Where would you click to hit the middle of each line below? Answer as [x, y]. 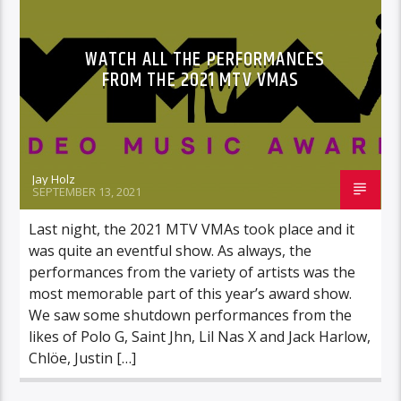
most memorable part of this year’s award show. [191, 293]
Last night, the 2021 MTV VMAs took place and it [192, 229]
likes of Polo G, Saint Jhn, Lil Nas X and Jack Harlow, [200, 336]
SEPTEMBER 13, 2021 [87, 191]
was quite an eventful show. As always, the [171, 250]
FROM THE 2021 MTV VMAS [200, 80]
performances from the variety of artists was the [192, 272]
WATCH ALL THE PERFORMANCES [205, 59]
